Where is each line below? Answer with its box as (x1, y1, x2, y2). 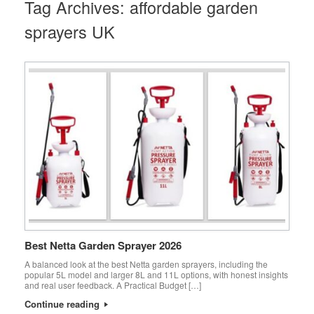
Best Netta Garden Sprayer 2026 (25, 237, 182, 253)
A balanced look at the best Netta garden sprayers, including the (25, 257, 268, 270)
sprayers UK (25, 20, 115, 44)
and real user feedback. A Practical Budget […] (25, 278, 201, 291)
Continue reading (25, 296, 102, 310)
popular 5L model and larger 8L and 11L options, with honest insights (25, 268, 288, 280)
